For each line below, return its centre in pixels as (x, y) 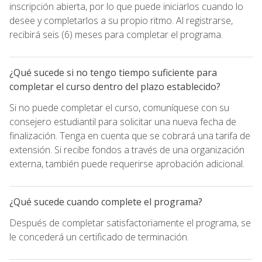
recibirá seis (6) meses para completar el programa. (116, 34)
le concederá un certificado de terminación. (99, 237)
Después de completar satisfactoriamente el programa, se (130, 223)
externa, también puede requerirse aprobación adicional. (127, 163)
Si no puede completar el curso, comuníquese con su (119, 107)
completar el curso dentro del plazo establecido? (115, 86)
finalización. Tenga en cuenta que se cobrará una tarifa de (130, 135)
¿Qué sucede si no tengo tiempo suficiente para (113, 72)
